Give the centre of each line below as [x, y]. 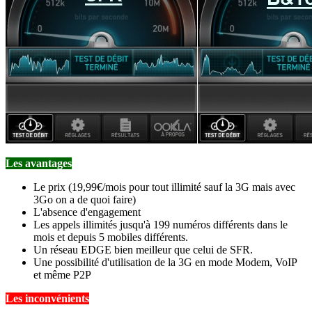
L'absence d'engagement [87, 212]
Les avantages [39, 163]
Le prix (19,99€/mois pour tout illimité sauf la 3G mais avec [164, 187]
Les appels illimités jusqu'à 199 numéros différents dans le [161, 224]
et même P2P [62, 274]
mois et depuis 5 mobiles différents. [111, 237]
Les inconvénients [47, 298]
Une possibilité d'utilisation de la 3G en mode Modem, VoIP [165, 262]
